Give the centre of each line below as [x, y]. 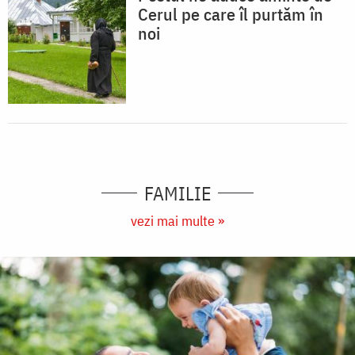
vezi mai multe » [177, 220]
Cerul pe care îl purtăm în [231, 13]
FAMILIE [177, 193]
